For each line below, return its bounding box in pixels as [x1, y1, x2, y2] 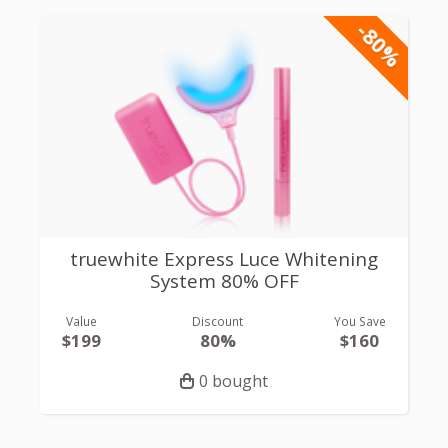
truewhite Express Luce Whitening [70, 246, 378, 273]
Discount [192, 312, 243, 329]
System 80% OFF [149, 268, 299, 295]
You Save [333, 312, 386, 329]
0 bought [199, 370, 268, 393]
